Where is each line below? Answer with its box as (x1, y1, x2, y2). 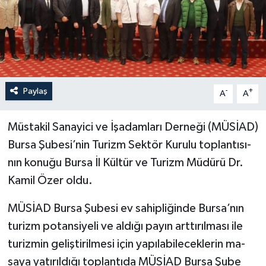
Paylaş (23, 86, 47, 96)
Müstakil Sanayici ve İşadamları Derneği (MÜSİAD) (7, 121, 258, 133)
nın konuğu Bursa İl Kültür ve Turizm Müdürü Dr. (7, 156, 243, 169)
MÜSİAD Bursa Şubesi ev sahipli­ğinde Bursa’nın (7, 202, 244, 214)
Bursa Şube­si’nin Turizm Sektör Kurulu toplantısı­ (7, 138, 251, 151)
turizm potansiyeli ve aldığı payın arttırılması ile (7, 220, 243, 232)
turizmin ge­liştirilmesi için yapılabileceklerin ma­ (7, 237, 245, 250)
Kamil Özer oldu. (7, 174, 93, 186)
